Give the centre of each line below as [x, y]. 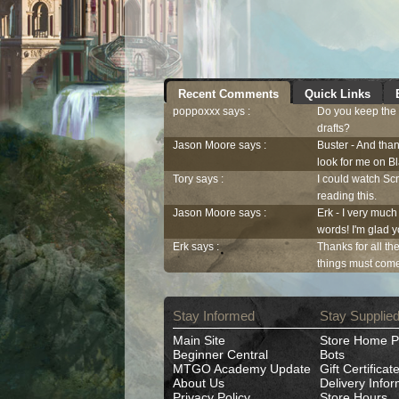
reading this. [347, 196]
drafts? [334, 129]
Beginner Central [220, 354]
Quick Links [337, 94]
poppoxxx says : [212, 112]
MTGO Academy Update [242, 368]
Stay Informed [214, 315]
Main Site [199, 340]
